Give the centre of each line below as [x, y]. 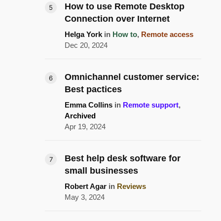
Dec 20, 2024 [86, 45]
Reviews [131, 186]
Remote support [151, 105]
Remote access [167, 34]
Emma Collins [89, 105]
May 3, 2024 [85, 197]
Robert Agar [86, 186]
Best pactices [93, 89]
